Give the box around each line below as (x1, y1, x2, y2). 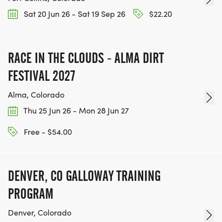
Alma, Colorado (8, 89, 64, 100)
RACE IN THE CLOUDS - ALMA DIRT (8, 50, 164, 67)
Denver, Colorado (8, 207, 71, 218)
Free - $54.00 (22, 126, 72, 137)
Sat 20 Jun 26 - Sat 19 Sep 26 (22, 8, 125, 19)
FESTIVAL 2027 (8, 67, 75, 85)
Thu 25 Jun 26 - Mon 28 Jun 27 (22, 105, 129, 116)
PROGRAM (8, 185, 54, 202)
